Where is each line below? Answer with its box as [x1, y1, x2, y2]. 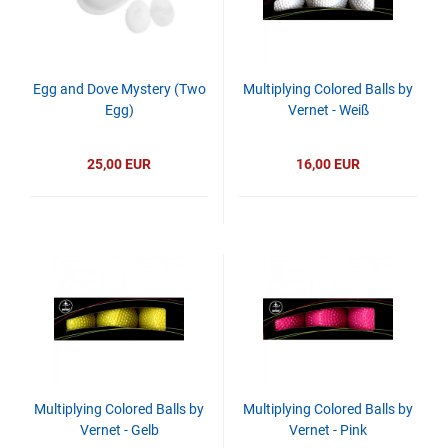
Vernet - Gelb [79, 422, 159, 438]
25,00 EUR [87, 156, 151, 172]
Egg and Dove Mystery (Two [32, 81, 206, 97]
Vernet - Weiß [287, 102, 369, 118]
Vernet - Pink [289, 422, 367, 438]
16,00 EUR [296, 156, 360, 172]
